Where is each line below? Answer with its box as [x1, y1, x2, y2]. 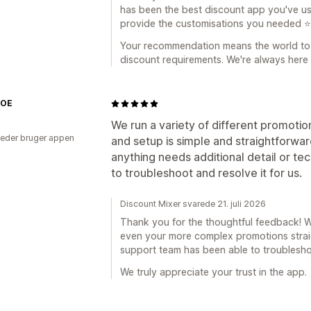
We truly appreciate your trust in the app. [120, 266, 307, 278]
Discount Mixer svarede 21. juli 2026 [120, 199, 266, 209]
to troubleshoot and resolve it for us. [111, 166, 302, 180]
